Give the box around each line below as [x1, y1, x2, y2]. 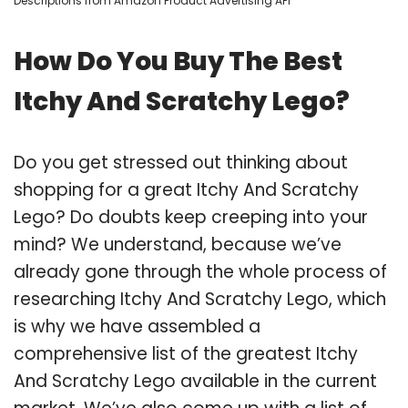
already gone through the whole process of [14, 259, 387, 284]
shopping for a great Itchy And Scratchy [14, 177, 359, 202]
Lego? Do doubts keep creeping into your [14, 204, 368, 229]
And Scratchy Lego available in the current [14, 368, 377, 393]
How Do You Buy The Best [14, 43, 342, 79]
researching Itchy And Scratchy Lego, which [14, 286, 386, 311]
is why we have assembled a [14, 313, 260, 339]
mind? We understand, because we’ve [14, 231, 342, 257]
